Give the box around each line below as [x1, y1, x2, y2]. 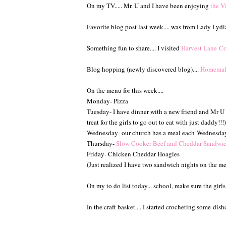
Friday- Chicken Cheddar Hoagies [87, 149, 182, 158]
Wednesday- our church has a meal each [87, 128, 197, 137]
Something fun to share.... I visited [87, 43, 181, 52]
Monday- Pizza [87, 96, 128, 105]
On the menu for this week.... [87, 85, 163, 95]
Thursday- [87, 138, 116, 148]
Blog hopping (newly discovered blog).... [87, 64, 200, 74]
